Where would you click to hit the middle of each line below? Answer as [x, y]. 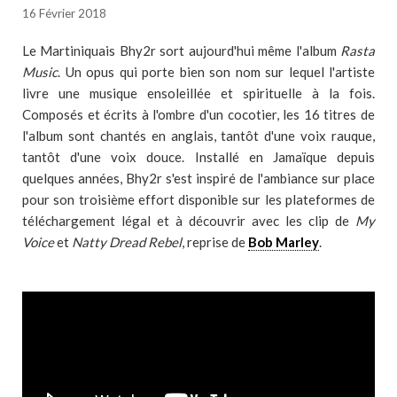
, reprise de [215, 242]
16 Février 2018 [64, 13]
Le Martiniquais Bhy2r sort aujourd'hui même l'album [181, 51]
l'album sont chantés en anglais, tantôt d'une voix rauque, [198, 136]
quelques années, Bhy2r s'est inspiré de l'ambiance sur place [198, 178]
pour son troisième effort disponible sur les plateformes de [198, 199]
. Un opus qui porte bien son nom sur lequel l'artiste [216, 72]
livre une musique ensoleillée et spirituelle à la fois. [198, 93]
